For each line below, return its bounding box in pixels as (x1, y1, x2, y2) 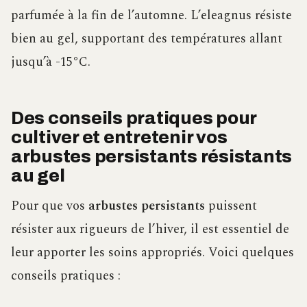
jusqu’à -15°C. (11, 51, 90, 72)
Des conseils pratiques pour (11, 109, 257, 128)
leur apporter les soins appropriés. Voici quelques (11, 242, 294, 262)
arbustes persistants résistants (11, 147, 293, 167)
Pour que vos (11, 195, 88, 216)
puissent (205, 195, 257, 216)
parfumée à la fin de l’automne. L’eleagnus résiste (11, 5, 292, 25)
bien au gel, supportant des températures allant (11, 28, 282, 49)
